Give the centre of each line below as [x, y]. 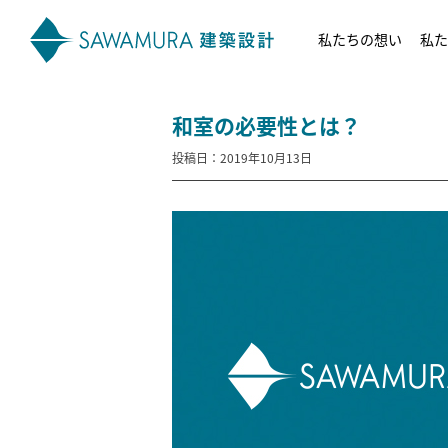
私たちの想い [360, 38]
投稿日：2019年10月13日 [242, 157]
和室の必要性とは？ [266, 125]
